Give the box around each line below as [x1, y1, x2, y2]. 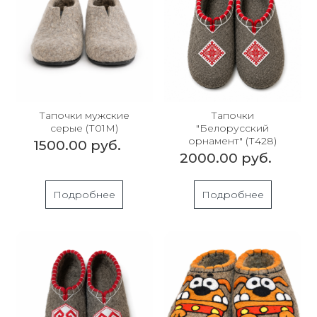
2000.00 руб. [179, 150, 272, 167]
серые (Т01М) [50, 122, 119, 135]
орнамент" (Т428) [188, 134, 277, 148]
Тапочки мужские [39, 109, 130, 122]
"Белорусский [196, 122, 270, 135]
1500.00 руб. [33, 137, 122, 154]
